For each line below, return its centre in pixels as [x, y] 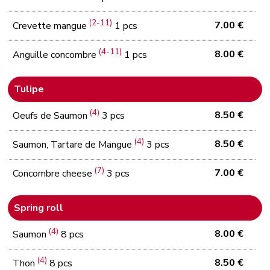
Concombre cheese [54, 174]
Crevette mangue [51, 26]
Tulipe [29, 89]
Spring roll [39, 208]
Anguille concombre [56, 55]
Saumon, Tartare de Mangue [74, 145]
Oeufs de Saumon [52, 116]
